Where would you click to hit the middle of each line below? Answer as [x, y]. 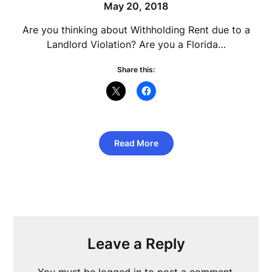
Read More [136, 143]
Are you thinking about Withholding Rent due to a [136, 30]
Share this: [136, 70]
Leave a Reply [136, 244]
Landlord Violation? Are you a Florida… [136, 45]
